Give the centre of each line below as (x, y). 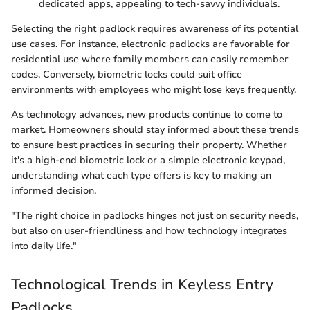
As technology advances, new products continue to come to (147, 115)
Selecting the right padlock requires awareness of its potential (155, 29)
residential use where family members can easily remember (150, 60)
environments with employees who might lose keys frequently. (154, 90)
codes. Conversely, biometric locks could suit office (127, 75)
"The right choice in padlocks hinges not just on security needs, (155, 216)
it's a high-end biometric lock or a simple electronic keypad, (148, 161)
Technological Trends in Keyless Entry (142, 285)
